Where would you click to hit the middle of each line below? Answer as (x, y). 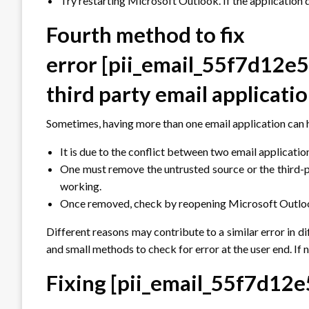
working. (81, 186)
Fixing (78, 282)
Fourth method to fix (146, 34)
